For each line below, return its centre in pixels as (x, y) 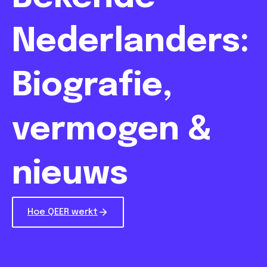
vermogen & (112, 131)
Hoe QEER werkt (63, 212)
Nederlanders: (131, 42)
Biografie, (92, 86)
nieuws (70, 175)
